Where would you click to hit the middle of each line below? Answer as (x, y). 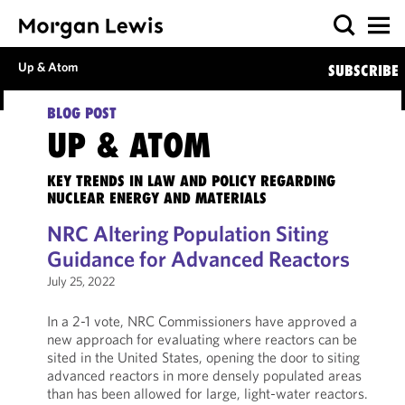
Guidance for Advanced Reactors (198, 259)
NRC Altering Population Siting (187, 233)
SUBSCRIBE (363, 71)
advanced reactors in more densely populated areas (204, 375)
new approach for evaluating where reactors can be (202, 339)
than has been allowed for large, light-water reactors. (207, 393)
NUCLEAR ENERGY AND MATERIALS (156, 198)
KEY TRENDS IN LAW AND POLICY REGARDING (191, 181)
